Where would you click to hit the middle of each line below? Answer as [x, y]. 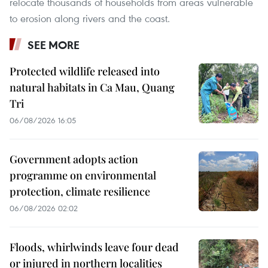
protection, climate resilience [80, 191]
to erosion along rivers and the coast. [90, 18]
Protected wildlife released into [85, 71]
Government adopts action [74, 159]
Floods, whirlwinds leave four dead [94, 247]
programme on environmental [83, 175]
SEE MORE [54, 45]
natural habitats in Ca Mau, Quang [92, 87]
